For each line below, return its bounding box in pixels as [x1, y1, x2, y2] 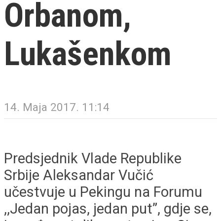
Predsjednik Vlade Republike [4, 149, 182, 167]
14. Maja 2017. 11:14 [4, 101, 110, 114]
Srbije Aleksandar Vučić [4, 166, 153, 184]
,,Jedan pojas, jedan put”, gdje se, [4, 200, 212, 217]
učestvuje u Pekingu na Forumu [4, 183, 202, 200]
